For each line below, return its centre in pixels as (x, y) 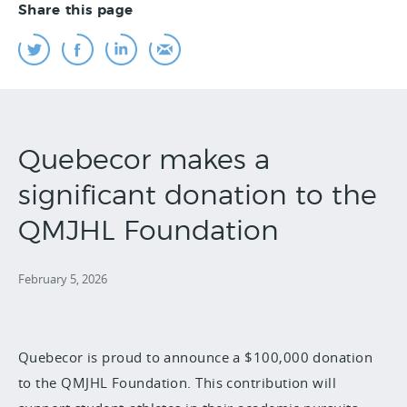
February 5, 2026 (63, 279)
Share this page (76, 10)
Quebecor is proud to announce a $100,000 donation (196, 357)
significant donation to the (198, 196)
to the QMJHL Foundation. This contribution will (178, 382)
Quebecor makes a (144, 161)
